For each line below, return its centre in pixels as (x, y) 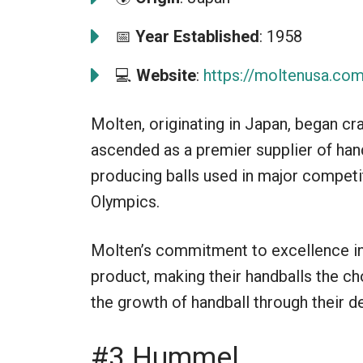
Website (166, 75)
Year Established (197, 36)
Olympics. (125, 201)
